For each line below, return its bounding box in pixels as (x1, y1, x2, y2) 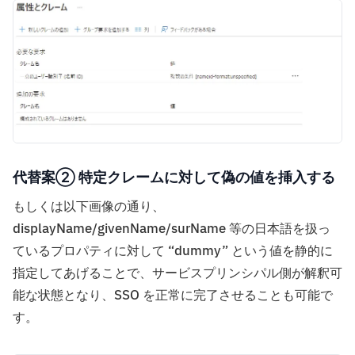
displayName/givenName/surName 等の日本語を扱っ (13, 219, 330, 239)
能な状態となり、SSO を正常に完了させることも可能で (13, 286, 333, 306)
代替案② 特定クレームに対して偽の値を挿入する (13, 169, 335, 186)
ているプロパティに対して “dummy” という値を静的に (13, 242, 333, 261)
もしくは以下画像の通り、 (13, 197, 165, 217)
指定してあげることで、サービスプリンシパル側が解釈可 (13, 264, 342, 284)
